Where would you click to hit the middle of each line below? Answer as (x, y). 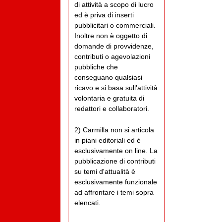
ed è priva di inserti (104, 15)
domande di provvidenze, (114, 46)
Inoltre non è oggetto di (111, 36)
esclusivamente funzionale (116, 182)
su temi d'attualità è (105, 172)
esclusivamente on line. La (116, 151)
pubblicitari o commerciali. (115, 26)
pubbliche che (96, 67)
